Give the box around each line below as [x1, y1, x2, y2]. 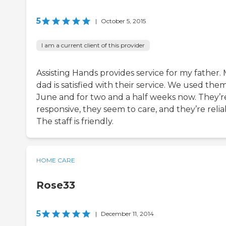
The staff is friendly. [36, 117, 114, 127]
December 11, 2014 [101, 210, 154, 218]
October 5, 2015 [101, 17, 146, 25]
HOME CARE [36, 156, 75, 164]
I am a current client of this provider [41, 41, 145, 49]
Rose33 [36, 179, 75, 192]
